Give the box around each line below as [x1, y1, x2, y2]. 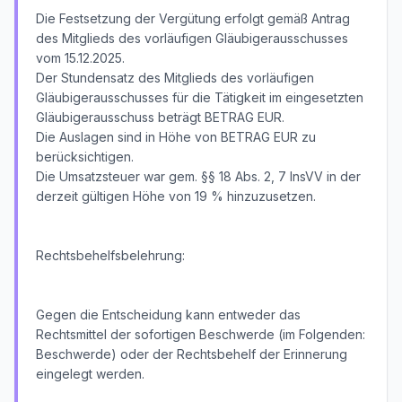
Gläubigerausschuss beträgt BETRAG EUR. [36, 109, 284, 125]
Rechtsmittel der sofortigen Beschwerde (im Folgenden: [36, 327, 365, 342]
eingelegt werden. [36, 366, 144, 381]
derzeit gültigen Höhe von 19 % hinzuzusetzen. [36, 188, 316, 204]
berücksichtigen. [36, 149, 134, 164]
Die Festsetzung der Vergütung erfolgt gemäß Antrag [36, 11, 350, 26]
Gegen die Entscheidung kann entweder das [36, 307, 301, 322]
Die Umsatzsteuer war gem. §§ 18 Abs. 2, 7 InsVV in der [36, 169, 361, 184]
